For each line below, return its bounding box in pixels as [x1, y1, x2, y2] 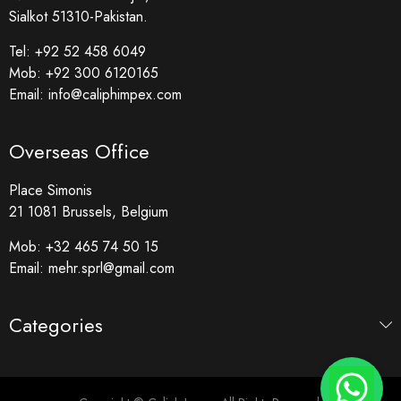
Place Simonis [9, 180, 92, 201]
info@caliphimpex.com [48, 84, 182, 106]
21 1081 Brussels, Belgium [9, 201, 168, 223]
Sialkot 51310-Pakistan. [9, 6, 148, 28]
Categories [9, 311, 103, 340]
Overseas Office [9, 137, 149, 166]
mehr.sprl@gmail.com [48, 258, 175, 279]
